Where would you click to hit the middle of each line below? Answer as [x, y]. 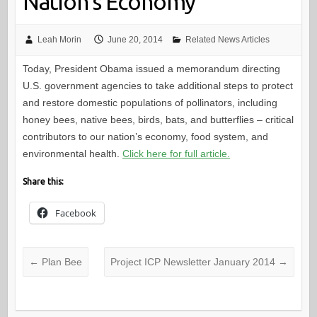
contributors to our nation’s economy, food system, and [145, 137]
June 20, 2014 [135, 40]
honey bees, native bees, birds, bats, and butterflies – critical [158, 120]
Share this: [43, 182]
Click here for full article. [176, 154]
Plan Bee [60, 262]
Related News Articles [227, 40]
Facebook [75, 213]
